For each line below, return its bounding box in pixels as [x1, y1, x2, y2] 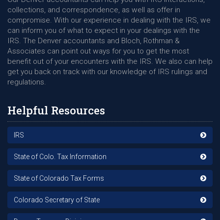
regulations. [7, 77, 46, 86]
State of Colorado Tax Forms [14, 174, 104, 182]
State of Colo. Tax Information [14, 152, 107, 161]
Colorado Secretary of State [14, 195, 100, 204]
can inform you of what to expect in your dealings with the [7, 26, 200, 35]
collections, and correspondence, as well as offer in [7, 5, 180, 14]
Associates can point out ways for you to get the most [7, 46, 189, 55]
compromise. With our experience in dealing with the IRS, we [7, 15, 211, 25]
